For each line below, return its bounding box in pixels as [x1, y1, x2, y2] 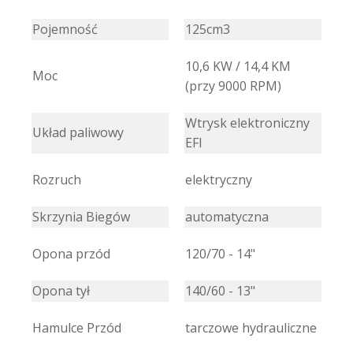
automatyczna [185, 207, 269, 225]
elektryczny [185, 170, 252, 188]
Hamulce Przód [32, 318, 121, 336]
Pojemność [32, 20, 98, 38]
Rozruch [32, 170, 81, 188]
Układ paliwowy [32, 123, 124, 141]
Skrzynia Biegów [32, 207, 130, 225]
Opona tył [32, 281, 90, 299]
